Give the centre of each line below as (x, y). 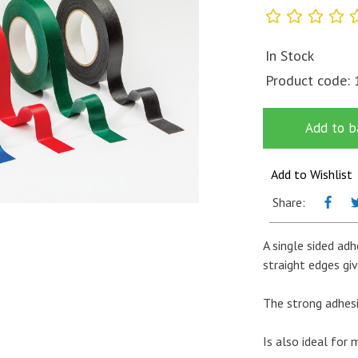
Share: (289, 202)
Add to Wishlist (312, 174)
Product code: (310, 80)
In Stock (290, 55)
